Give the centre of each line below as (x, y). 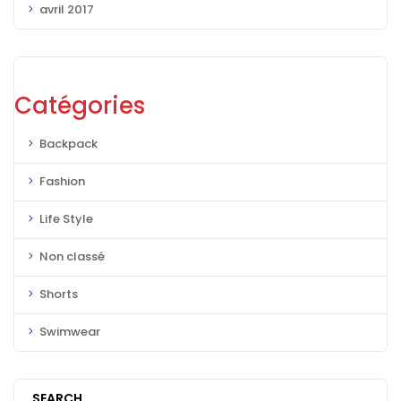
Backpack (68, 144)
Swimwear (70, 332)
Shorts (59, 294)
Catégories (80, 105)
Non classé (72, 256)
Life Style (66, 219)
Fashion (62, 181)
